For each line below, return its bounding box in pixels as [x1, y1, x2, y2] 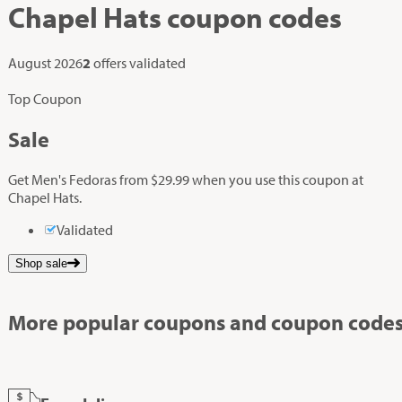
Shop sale [15, 257, 68, 271]
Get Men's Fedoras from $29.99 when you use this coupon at [8, 170, 364, 189]
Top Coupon [8, 90, 83, 109]
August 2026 [8, 54, 83, 73]
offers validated [93, 54, 187, 73]
